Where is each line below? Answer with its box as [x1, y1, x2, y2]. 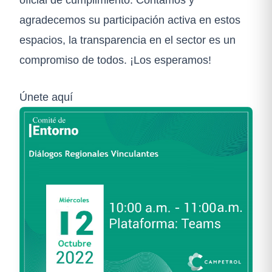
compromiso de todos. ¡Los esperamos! [19, 53, 211, 66]
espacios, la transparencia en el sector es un [19, 33, 236, 46]
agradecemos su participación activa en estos [19, 13, 240, 26]
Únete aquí [19, 90, 73, 103]
